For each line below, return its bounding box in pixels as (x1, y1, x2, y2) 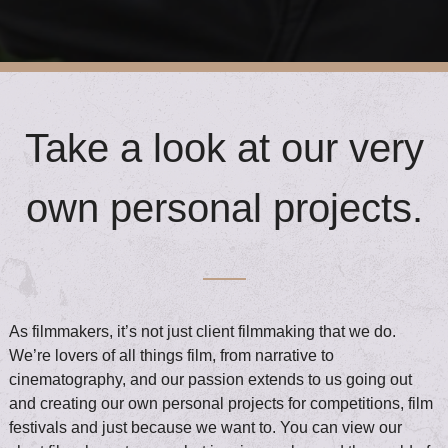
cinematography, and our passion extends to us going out (8, 371, 412, 388)
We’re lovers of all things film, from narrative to (8, 347, 334, 364)
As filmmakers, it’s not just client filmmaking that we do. (8, 323, 396, 340)
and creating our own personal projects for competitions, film (8, 395, 433, 412)
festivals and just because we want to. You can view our (8, 419, 402, 436)
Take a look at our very (24, 126, 424, 170)
